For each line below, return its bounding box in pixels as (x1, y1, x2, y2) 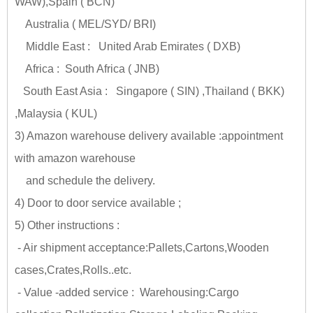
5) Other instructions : (15, 219, 119, 231)
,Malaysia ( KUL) (15, 107, 97, 119)
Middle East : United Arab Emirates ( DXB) (15, 40, 240, 52)
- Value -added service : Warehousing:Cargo (15, 286, 239, 298)
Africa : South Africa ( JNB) (15, 62, 159, 75)
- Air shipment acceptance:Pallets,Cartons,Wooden (15, 241, 269, 254)
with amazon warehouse (15, 152, 138, 164)
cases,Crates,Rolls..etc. (15, 263, 131, 276)
